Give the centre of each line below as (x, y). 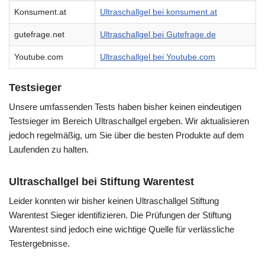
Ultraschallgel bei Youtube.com (158, 57)
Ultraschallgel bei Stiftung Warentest (101, 182)
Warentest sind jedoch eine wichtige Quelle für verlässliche (122, 230)
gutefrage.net (39, 35)
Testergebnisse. (39, 244)
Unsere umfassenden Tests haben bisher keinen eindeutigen (125, 107)
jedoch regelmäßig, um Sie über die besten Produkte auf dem (127, 135)
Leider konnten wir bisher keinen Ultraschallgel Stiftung (114, 201)
